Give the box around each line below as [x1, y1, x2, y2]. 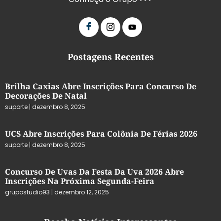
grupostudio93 [5, 188, 51, 196]
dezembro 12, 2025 [53, 188, 109, 196]
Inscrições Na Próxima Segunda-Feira [5, 176, 154, 186]
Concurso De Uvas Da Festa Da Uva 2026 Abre [5, 166, 184, 177]
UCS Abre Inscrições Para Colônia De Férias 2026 [5, 128, 197, 139]
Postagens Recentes [67, 51, 154, 63]
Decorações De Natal [5, 90, 87, 101]
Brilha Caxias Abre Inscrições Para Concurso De [5, 81, 196, 92]
